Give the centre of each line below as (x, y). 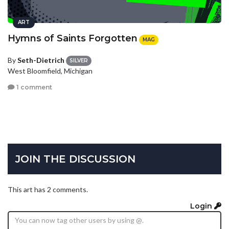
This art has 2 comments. (48, 190)
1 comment (33, 87)
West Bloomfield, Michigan (50, 71)
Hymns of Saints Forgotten (73, 39)
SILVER (79, 61)
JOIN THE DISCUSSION (75, 159)
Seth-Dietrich (41, 60)
